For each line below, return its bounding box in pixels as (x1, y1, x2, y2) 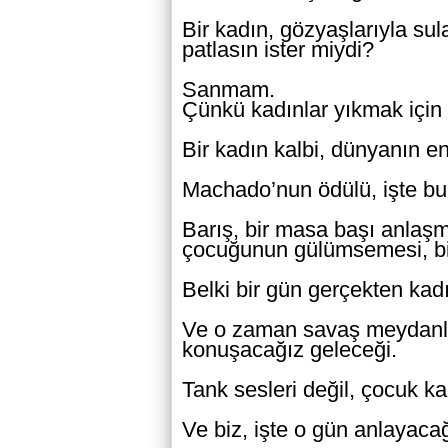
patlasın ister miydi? (182, 37, 374, 62)
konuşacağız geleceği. (182, 337, 397, 362)
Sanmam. (182, 77, 275, 102)
